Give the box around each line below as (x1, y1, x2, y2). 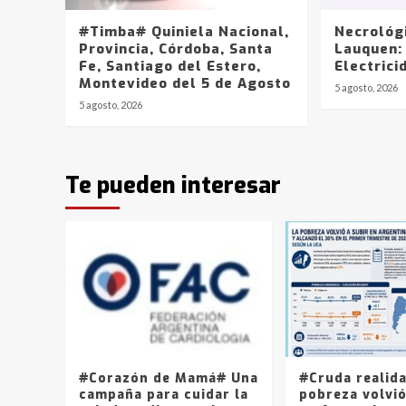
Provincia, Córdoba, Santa (79, 39, 273, 58)
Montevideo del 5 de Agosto (79, 73, 291, 92)
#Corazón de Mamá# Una (79, 369, 258, 387)
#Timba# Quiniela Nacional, (79, 22, 289, 41)
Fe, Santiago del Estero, (79, 56, 261, 75)
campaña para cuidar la (79, 385, 248, 403)
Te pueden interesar (65, 169, 281, 200)
